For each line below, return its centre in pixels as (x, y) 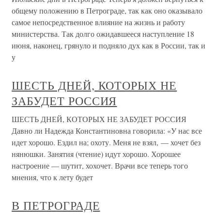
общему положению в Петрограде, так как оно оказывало (107, 11)
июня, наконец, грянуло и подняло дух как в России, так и (108, 46)
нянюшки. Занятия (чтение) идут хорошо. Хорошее (96, 154)
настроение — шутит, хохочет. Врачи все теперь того (100, 166)
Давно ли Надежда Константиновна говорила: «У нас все (107, 131)
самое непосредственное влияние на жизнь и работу (98, 22)
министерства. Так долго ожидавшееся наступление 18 (103, 34)
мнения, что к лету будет (52, 177)
